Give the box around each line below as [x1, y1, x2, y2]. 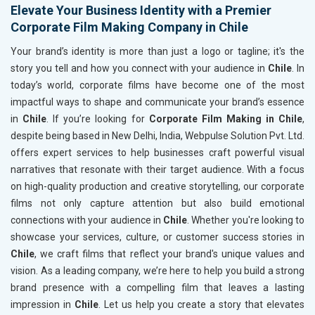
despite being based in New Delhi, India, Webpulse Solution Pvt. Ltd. [11, 130, 304, 142]
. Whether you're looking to [187, 214, 305, 226]
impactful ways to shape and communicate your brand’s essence [11, 96, 304, 108]
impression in [11, 299, 75, 311]
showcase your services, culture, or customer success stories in [11, 231, 304, 243]
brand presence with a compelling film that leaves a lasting [11, 282, 304, 294]
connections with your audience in [11, 214, 164, 226]
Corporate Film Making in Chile [148, 113, 303, 125]
